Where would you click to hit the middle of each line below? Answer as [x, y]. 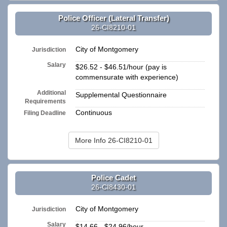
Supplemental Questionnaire [121, 95]
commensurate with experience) [127, 77]
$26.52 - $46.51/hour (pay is [121, 67]
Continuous [94, 113]
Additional [52, 93]
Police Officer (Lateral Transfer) [113, 18]
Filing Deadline [45, 113]
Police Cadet [113, 177]
